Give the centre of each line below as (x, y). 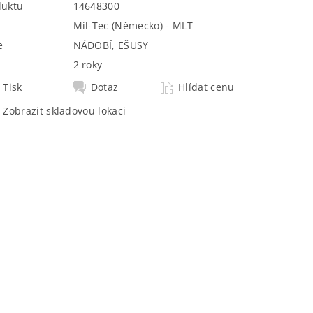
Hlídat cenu (206, 87)
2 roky (88, 65)
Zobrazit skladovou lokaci (65, 111)
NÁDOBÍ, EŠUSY (111, 45)
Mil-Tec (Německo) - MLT (133, 26)
